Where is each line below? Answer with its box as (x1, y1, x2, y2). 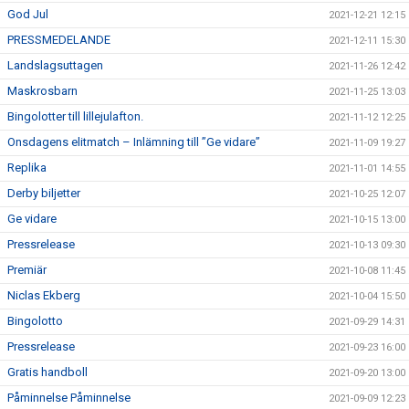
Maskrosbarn (7, 83, 78, 98)
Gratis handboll (7, 364, 88, 379)
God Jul (7, 6, 48, 21)
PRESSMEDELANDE (7, 32, 110, 47)
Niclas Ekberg (7, 288, 80, 302)
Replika (7, 160, 47, 174)
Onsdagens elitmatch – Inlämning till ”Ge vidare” (7, 134, 260, 149)
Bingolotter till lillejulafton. (7, 109, 143, 123)
